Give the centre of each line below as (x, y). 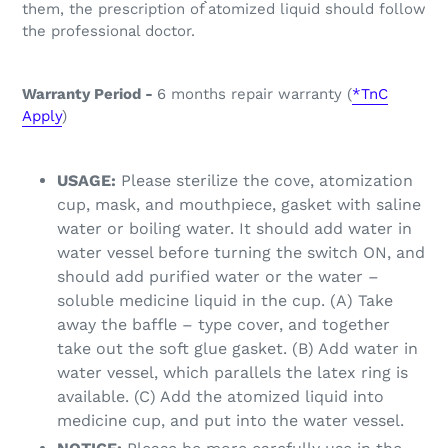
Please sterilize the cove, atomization (264, 180)
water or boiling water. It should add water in (234, 228)
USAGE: (86, 180)
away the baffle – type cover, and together (223, 324)
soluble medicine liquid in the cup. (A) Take (225, 300)
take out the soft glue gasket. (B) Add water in (237, 348)
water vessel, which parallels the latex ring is (232, 372)
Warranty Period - (89, 94)
